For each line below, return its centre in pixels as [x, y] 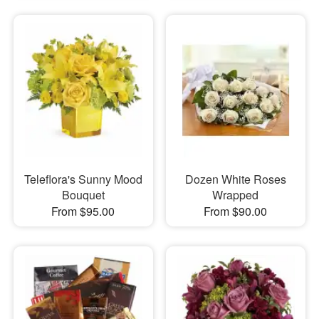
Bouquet [83, 195]
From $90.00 [236, 211]
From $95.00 [83, 211]
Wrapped [236, 195]
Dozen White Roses [235, 179]
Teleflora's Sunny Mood [83, 179]
